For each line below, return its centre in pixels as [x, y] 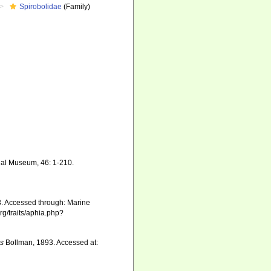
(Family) [76, 7]
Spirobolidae [41, 7]
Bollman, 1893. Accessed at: [51, 243]
